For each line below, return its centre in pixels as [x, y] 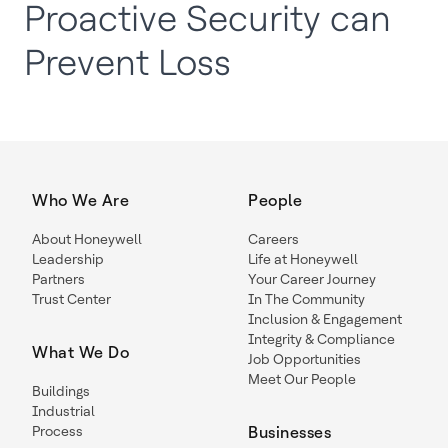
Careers [273, 239]
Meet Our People [302, 379]
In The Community [306, 299]
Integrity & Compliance [321, 339]
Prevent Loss [127, 62]
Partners [58, 279]
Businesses [289, 432]
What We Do [80, 352]
